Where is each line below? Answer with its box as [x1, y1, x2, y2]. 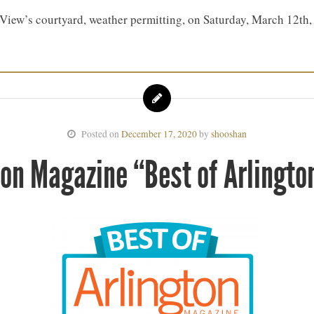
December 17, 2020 [121, 128, 197, 140]
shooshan [211, 128, 247, 140]
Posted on [76, 128, 121, 140]
